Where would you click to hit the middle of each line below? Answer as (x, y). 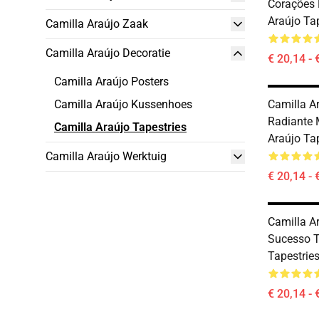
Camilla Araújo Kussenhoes (123, 104)
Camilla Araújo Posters (111, 82)
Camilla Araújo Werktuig (106, 156)
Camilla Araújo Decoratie (108, 53)
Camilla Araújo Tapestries (120, 127)
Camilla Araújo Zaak (97, 24)
